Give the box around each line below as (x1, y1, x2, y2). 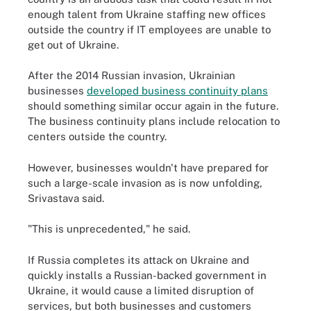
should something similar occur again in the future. (28, 100, 278, 112)
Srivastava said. (28, 192, 104, 204)
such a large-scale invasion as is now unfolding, (28, 176, 262, 189)
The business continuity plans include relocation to (28, 115, 280, 127)
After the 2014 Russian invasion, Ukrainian (28, 69, 235, 81)
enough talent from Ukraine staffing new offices (28, 8, 266, 20)
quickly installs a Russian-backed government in (28, 269, 267, 281)
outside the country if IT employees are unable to (28, 23, 271, 35)
